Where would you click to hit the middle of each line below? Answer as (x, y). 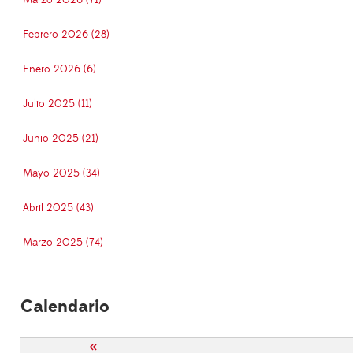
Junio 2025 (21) (61, 139)
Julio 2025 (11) (58, 104)
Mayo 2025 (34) (61, 174)
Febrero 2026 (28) (66, 35)
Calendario (65, 307)
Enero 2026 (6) (59, 70)
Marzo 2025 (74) (63, 243)
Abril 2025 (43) (58, 208)
